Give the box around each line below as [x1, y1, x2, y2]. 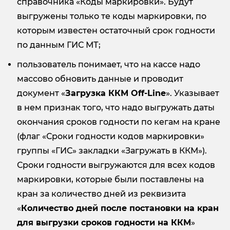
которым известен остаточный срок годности [17, 26, 215, 36]
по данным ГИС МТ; [17, 40, 101, 50]
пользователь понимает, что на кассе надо [17, 60, 200, 70]
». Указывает [166, 88, 219, 99]
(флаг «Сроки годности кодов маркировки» [17, 131, 204, 142]
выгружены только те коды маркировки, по [17, 11, 206, 22]
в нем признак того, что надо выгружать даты [17, 103, 215, 113]
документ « [17, 88, 65, 99]
